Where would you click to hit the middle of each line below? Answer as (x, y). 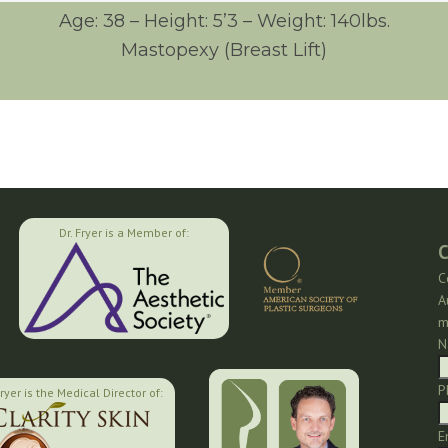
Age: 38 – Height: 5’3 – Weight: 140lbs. (224, 21)
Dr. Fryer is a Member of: (124, 232)
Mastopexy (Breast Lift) (224, 50)
